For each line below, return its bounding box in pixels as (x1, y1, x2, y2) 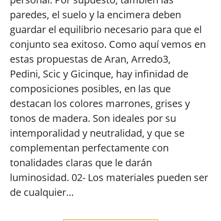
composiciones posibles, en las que (10, 82, 171, 95)
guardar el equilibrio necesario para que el (10, 23, 202, 36)
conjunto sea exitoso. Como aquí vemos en (10, 37, 206, 51)
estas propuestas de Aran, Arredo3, (10, 52, 171, 66)
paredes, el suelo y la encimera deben (10, 8, 181, 21)
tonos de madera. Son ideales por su (10, 111, 176, 125)
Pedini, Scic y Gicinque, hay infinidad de (10, 67, 188, 80)
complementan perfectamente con (10, 141, 169, 154)
